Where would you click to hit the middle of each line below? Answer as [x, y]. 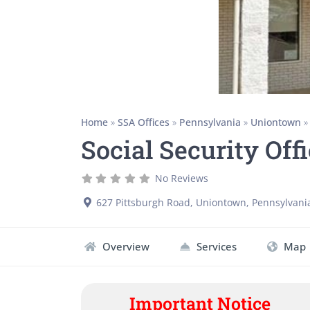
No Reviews [182, 178]
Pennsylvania [210, 122]
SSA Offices [144, 122]
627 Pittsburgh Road [143, 202]
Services [215, 246]
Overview [125, 246]
